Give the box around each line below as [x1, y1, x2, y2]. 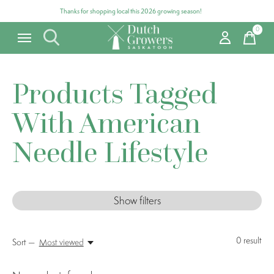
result [242, 235, 262, 246]
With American [12, 104, 201, 141]
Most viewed [39, 237, 84, 248]
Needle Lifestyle [12, 133, 208, 170]
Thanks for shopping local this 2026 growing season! [60, 7, 202, 15]
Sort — [12, 237, 35, 248]
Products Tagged [12, 75, 217, 111]
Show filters [113, 194, 161, 207]
